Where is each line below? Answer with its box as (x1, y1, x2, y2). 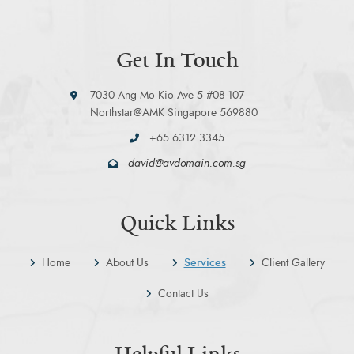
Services (183, 258, 226, 269)
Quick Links (119, 207, 235, 238)
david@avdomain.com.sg (128, 158, 246, 169)
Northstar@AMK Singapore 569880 (90, 107, 258, 119)
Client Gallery (261, 258, 325, 269)
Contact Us (157, 288, 209, 299)
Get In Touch (115, 44, 239, 75)
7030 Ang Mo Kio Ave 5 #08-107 (90, 90, 244, 101)
